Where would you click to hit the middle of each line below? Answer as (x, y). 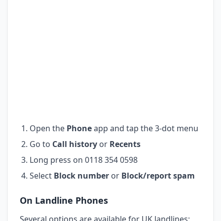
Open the (48, 128)
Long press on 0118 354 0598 (84, 160)
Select (42, 175)
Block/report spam (158, 175)
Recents (125, 144)
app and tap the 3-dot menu (145, 128)
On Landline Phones (64, 200)
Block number (81, 175)
